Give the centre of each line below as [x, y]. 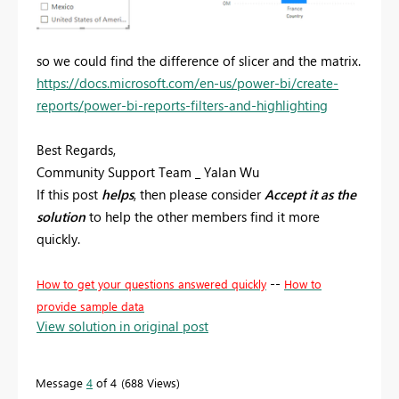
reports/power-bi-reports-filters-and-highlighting [182, 105]
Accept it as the [310, 194]
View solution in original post [122, 326]
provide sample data [90, 305]
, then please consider [199, 194]
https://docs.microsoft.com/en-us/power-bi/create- [187, 82]
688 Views [151, 382]
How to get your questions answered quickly [151, 283]
